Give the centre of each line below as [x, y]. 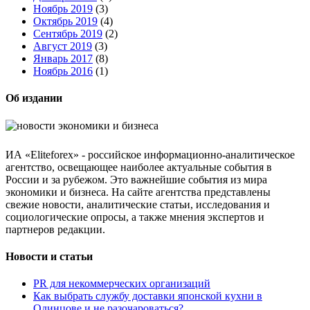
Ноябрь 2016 [63, 71]
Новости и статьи [49, 256]
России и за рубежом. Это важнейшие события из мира [136, 179]
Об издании [34, 98]
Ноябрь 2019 [63, 9]
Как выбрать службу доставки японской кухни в [148, 296]
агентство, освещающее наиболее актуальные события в [139, 167]
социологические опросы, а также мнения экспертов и [135, 217]
